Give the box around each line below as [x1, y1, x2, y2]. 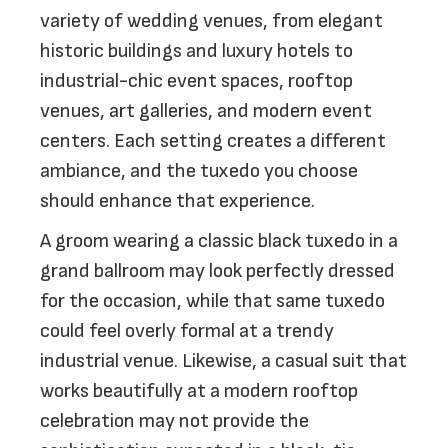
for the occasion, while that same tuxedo [40, 289, 385, 313]
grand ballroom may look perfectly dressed [40, 259, 395, 283]
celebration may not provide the [40, 409, 309, 433]
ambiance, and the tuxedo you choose [40, 159, 358, 183]
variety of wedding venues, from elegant [40, 9, 383, 33]
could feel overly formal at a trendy [40, 319, 334, 343]
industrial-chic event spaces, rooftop [40, 69, 353, 93]
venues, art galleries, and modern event [40, 99, 372, 123]
